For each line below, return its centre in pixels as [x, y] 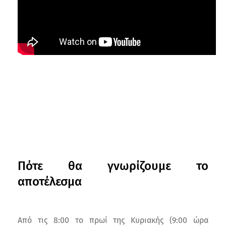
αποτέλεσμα [50, 181]
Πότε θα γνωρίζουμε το [113, 166]
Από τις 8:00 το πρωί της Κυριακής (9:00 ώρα [113, 220]
